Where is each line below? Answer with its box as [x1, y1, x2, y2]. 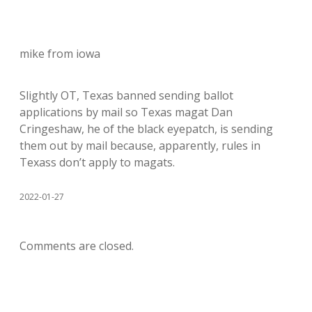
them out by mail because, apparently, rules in [19, 138, 260, 153]
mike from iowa [19, 46, 100, 61]
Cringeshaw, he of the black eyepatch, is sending [19, 121, 273, 136]
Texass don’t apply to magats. [19, 155, 175, 170]
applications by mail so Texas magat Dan [19, 104, 233, 120]
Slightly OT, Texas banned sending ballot [19, 88, 233, 103]
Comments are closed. [19, 238, 134, 253]
